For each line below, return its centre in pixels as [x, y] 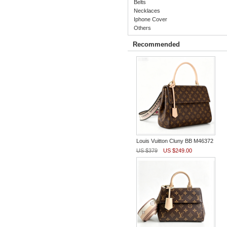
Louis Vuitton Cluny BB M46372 [175, 141]
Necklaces [147, 11]
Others [142, 28]
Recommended [156, 44]
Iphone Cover [150, 19]
